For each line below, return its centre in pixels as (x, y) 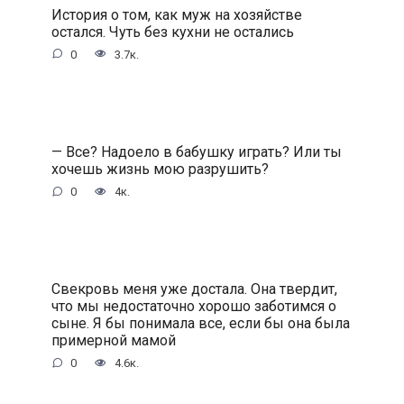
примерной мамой (113, 340)
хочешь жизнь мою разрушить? (160, 169)
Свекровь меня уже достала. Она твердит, (194, 289)
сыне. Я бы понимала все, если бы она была (200, 323)
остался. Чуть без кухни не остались (172, 32)
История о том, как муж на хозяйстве (176, 14)
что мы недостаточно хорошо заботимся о (193, 306)
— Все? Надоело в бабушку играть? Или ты (196, 151)
